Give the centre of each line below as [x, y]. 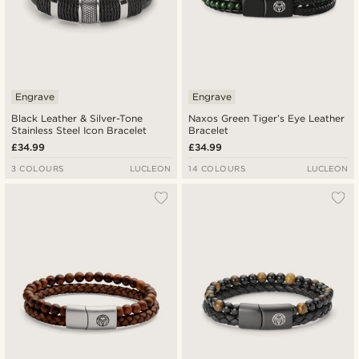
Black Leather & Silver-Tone [78, 118]
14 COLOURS [217, 168]
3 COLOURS [38, 168]
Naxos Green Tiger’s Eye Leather [267, 118]
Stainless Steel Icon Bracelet [79, 130]
